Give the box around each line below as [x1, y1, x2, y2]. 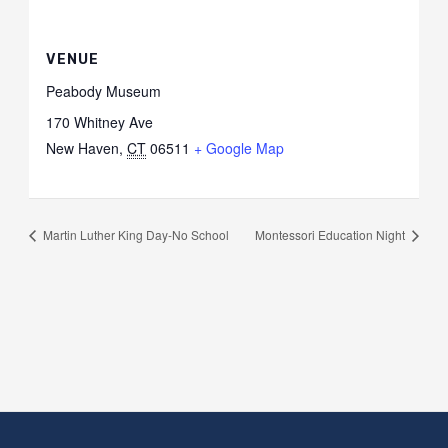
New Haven [46, 137, 120, 158]
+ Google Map [194, 137, 285, 158]
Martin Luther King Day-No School [40, 226, 230, 244]
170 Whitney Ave [46, 111, 154, 132]
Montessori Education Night [254, 226, 408, 244]
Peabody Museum [46, 80, 162, 101]
